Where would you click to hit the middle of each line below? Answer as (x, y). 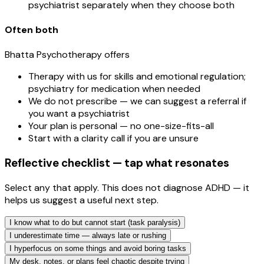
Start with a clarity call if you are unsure (113, 138)
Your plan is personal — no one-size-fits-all (121, 126)
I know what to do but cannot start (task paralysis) (95, 222)
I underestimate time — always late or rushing (88, 235)
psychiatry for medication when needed (114, 89)
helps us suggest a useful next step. (82, 200)
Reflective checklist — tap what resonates (117, 163)
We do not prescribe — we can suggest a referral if (137, 101)
